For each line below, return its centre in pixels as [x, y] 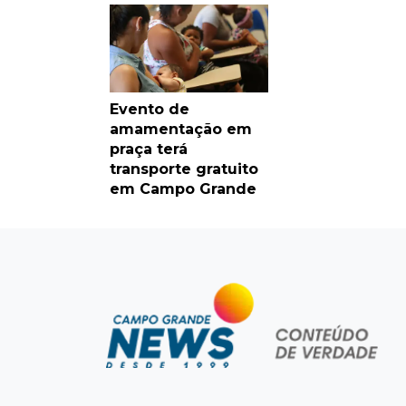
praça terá [149, 150]
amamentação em [181, 130]
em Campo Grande [183, 189]
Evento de [150, 110]
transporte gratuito [184, 169]
